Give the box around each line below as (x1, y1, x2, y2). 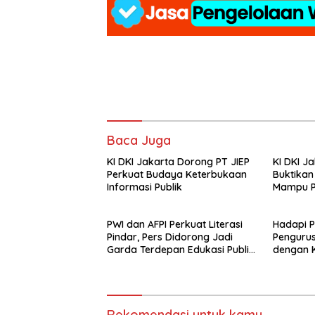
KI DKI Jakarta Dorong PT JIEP (107, 155, 250, 168)
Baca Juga (107, 131, 171, 148)
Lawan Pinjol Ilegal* (107, 255, 196, 269)
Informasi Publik (107, 180, 182, 193)
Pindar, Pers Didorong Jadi (107, 230, 233, 243)
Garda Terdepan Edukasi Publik (107, 243, 255, 256)
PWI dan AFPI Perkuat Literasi (107, 217, 243, 231)
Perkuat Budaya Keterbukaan (107, 167, 247, 181)
